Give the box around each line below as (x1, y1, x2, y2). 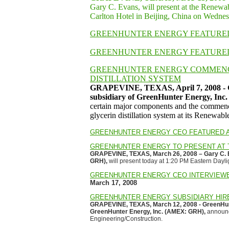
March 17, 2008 (90, 179, 137, 187)
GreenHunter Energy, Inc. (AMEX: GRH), (90, 208, 205, 215)
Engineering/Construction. (90, 215, 163, 222)
